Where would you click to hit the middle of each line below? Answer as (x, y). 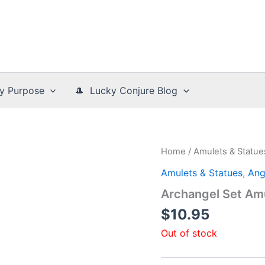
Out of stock (189, 233)
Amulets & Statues (202, 172)
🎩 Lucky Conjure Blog (126, 91)
